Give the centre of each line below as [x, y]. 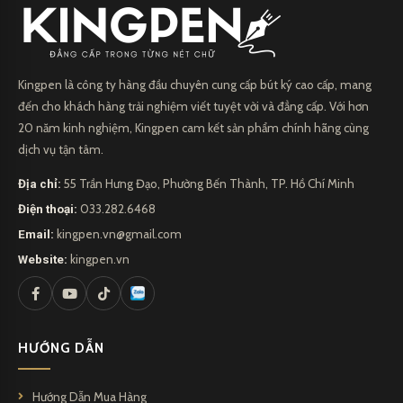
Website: [43, 260]
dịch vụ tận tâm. [61, 150]
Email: [36, 234]
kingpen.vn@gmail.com [119, 234]
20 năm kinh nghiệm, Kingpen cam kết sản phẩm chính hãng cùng [193, 128]
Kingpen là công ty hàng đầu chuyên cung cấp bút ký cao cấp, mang [195, 85]
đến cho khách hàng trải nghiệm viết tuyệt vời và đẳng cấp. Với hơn [193, 107]
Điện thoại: [48, 209]
